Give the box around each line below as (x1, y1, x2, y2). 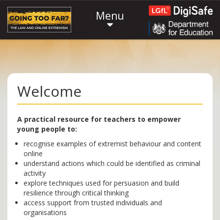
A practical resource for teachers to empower (17, 114, 181, 124)
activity (24, 168, 46, 178)
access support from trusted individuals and (24, 198, 162, 207)
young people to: (17, 124, 77, 134)
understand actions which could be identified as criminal (24, 159, 200, 168)
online (24, 149, 43, 158)
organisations (24, 208, 67, 217)
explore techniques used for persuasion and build (24, 178, 179, 188)
